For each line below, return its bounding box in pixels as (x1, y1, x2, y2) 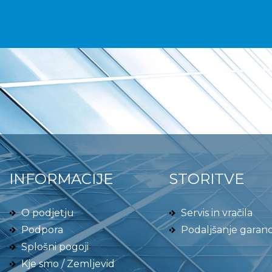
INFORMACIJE (9, 170, 113, 188)
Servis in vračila (180, 207, 253, 219)
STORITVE (168, 170, 244, 188)
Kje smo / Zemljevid (21, 258, 115, 270)
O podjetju (21, 207, 74, 219)
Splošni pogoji (21, 241, 89, 253)
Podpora (21, 224, 63, 236)
